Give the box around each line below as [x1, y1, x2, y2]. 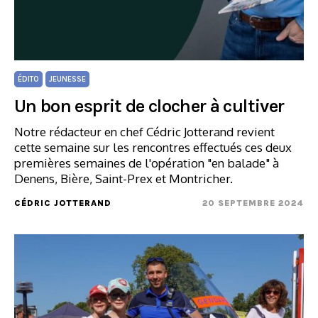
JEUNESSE [49, 75, 86, 84]
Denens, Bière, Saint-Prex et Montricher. [14, 171, 233, 186]
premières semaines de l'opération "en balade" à [14, 155, 279, 170]
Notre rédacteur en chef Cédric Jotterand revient [14, 124, 275, 139]
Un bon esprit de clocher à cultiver [14, 95, 285, 117]
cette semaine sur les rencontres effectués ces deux [14, 140, 292, 155]
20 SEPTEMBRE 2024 [202, 198, 304, 208]
